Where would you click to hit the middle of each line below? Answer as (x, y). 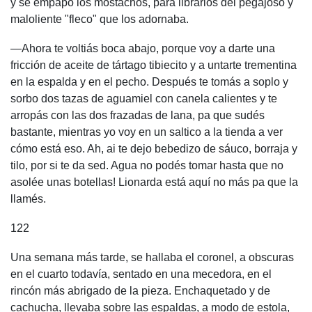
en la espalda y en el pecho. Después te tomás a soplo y (149, 82)
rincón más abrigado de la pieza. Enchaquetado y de (140, 291)
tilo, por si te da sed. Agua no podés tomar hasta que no (147, 165)
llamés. (28, 199)
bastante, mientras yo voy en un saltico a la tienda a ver (147, 132)
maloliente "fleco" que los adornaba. (100, 19)
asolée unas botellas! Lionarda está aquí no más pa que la (154, 182)
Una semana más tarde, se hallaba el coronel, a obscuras (152, 257)
